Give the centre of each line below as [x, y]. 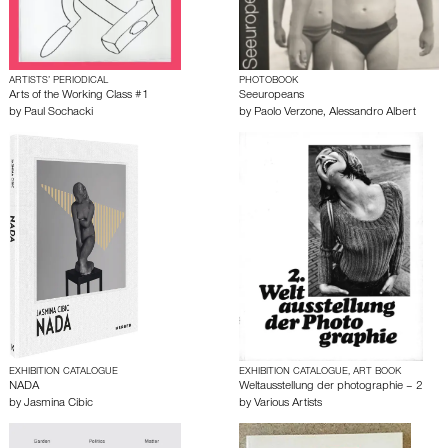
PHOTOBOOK [268, 81]
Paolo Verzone [288, 113]
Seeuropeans [271, 96]
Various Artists [288, 404]
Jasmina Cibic [58, 404]
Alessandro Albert [372, 113]
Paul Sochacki [58, 113]
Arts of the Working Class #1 [79, 96]
